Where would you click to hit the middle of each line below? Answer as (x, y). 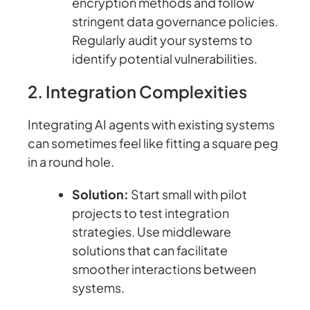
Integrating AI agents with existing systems (151, 125)
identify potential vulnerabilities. (165, 59)
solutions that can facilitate (150, 250)
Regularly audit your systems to (162, 40)
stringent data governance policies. (175, 21)
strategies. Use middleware (152, 232)
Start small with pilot (188, 194)
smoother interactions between (164, 269)
